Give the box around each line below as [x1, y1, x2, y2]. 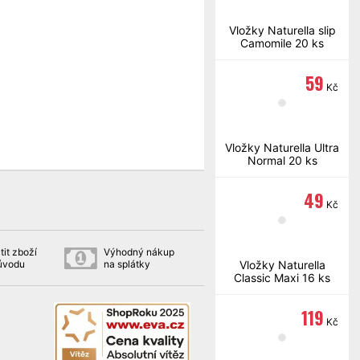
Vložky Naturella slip [228, 23, 336, 37]
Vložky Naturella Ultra [225, 141, 339, 154]
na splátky [103, 257, 150, 270]
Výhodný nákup [103, 245, 174, 258]
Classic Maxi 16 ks [234, 271, 330, 284]
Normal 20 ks [247, 153, 317, 167]
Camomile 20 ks [240, 36, 324, 50]
